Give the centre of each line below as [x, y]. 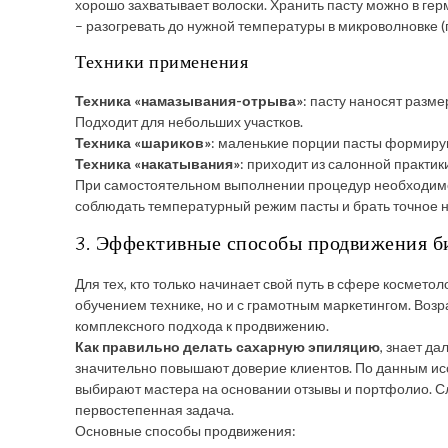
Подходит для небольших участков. [189, 121]
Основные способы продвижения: [185, 430]
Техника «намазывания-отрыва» [189, 100]
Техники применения [161, 63]
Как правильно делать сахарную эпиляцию [227, 346]
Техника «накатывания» [157, 163]
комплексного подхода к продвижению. [202, 325]
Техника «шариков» [143, 142]
